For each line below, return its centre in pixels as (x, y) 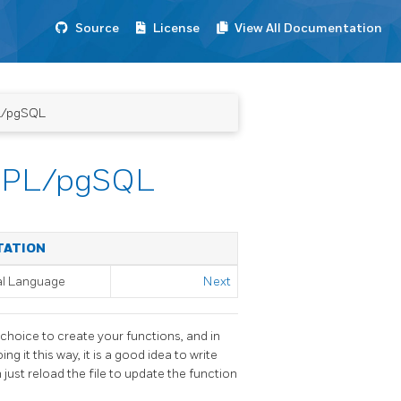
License (176, 28)
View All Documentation (308, 28)
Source (97, 28)
